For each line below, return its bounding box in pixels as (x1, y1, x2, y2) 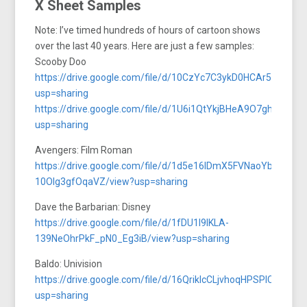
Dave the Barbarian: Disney (35, 201, 151, 212)
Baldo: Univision (35, 258, 103, 269)
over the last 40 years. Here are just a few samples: (35, 40, 255, 51)
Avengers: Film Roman (35, 144, 133, 156)
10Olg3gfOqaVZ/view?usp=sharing (35, 175, 188, 187)
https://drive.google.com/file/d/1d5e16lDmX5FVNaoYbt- (35, 160, 280, 171)
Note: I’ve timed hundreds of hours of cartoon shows (35, 24, 261, 36)
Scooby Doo (35, 56, 87, 67)
